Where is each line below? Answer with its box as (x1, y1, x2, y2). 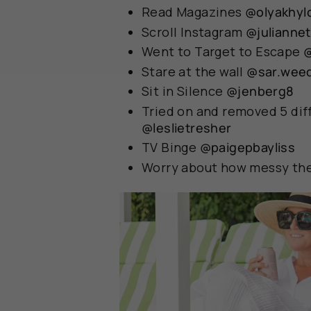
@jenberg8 (226, 83, 294, 100)
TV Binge (142, 139, 200, 156)
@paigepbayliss (199, 139, 296, 156)
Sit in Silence (142, 83, 226, 100)
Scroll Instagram (142, 23, 246, 40)
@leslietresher (142, 119, 232, 136)
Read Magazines (142, 3, 245, 21)
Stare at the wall (142, 62, 247, 80)
